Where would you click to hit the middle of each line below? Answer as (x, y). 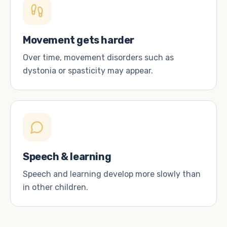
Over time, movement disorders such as (98, 58)
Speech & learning (67, 157)
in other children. (55, 187)
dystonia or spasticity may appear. (88, 71)
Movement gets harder (79, 40)
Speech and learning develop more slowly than (112, 174)
